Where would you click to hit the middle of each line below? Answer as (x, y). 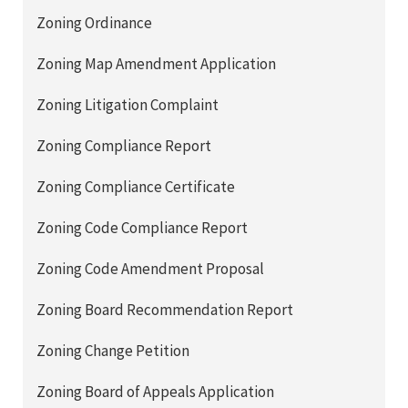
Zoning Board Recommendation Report (165, 310)
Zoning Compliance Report (124, 146)
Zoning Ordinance (94, 23)
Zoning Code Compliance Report (142, 228)
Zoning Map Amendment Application (156, 64)
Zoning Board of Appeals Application (155, 392)
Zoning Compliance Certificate (136, 187)
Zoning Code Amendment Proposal (150, 269)
